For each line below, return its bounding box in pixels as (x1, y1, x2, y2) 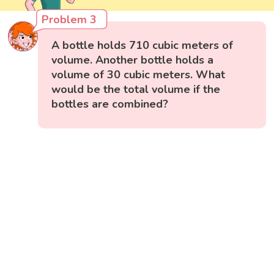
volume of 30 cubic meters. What (51, 67, 226, 82)
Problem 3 (42, 12, 97, 27)
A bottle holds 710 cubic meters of (51, 37, 234, 53)
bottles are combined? (51, 96, 169, 111)
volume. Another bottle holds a (51, 52, 214, 67)
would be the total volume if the (51, 81, 221, 97)
